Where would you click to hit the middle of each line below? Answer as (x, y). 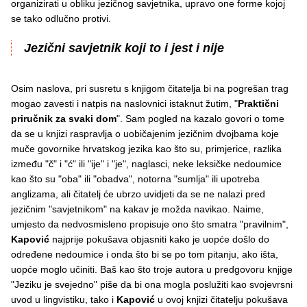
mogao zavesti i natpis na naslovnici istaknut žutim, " (124, 104)
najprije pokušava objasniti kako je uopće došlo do (161, 240)
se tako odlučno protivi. (64, 19)
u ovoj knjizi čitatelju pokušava (223, 300)
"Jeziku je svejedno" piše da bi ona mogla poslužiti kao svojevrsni (152, 285)
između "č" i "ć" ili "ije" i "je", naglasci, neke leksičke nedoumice (146, 164)
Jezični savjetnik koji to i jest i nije (124, 48)
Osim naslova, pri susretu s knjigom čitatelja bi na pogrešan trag (150, 89)
